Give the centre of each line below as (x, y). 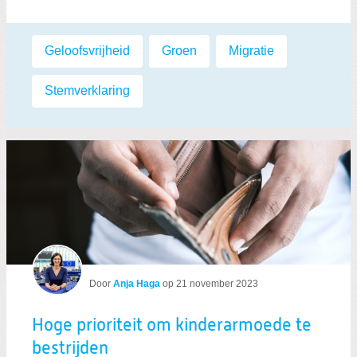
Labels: (52, 42)
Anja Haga (137, 284)
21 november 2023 (217, 284)
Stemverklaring (87, 91)
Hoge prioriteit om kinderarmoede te (172, 326)
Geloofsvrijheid (87, 50)
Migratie (251, 50)
